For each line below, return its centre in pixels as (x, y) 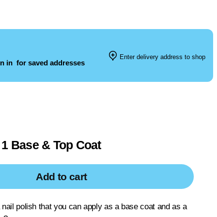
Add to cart (62, 177)
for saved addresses (50, 63)
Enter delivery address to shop (162, 57)
